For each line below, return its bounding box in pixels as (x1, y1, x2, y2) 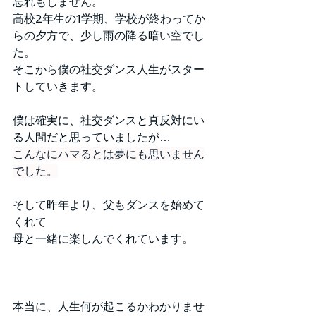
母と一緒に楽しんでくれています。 (13, 232, 193, 246)
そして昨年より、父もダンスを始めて (13, 198, 205, 212)
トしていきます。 (13, 80, 103, 94)
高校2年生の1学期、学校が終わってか (13, 12, 205, 26)
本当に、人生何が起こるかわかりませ (13, 300, 205, 314)
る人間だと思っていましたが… (13, 130, 171, 145)
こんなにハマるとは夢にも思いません (13, 147, 205, 162)
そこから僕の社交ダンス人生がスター (13, 63, 205, 77)
